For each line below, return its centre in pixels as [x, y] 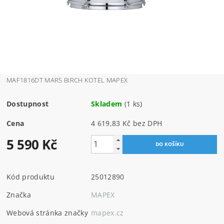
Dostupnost [28, 103]
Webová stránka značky [47, 212]
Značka [19, 194]
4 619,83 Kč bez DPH [147, 123]
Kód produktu [30, 176]
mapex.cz [107, 212]
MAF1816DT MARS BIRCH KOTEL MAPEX [67, 80]
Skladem [107, 103]
